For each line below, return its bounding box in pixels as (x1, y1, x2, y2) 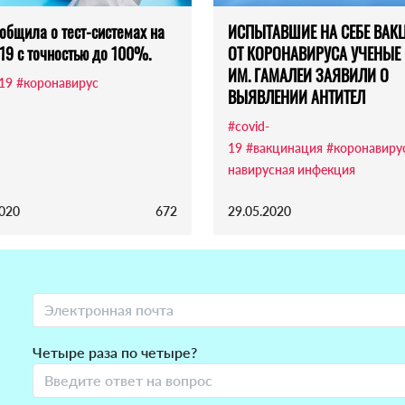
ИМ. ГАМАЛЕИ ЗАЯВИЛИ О (228, 63, 389, 88)
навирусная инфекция (228, 162, 355, 178)
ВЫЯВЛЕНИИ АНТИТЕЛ (228, 85, 365, 109)
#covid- (228, 118, 269, 135)
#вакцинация (246, 140, 323, 156)
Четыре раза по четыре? (33, 344, 197, 362)
